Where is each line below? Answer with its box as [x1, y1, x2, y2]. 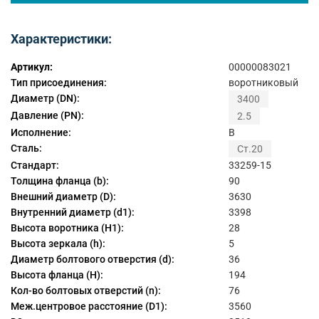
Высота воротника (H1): [11, 222, 124, 234]
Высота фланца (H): [11, 269, 103, 281]
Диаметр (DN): [11, 92, 80, 104]
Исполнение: [11, 126, 71, 138]
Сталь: [11, 142, 42, 154]
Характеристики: [11, 31, 112, 47]
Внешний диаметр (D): [11, 191, 116, 203]
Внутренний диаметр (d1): [11, 206, 135, 219]
